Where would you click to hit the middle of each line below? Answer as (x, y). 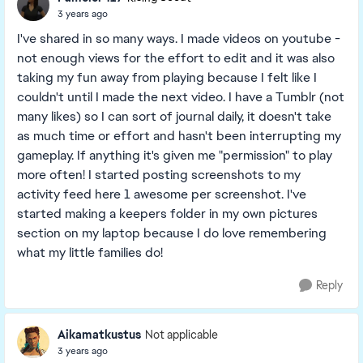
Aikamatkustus (99, 334)
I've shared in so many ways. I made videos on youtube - (179, 38)
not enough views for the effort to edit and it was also (176, 58)
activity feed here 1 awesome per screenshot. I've (162, 194)
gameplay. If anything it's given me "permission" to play (175, 155)
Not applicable (181, 335)
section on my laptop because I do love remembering (172, 233)
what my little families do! (90, 252)
